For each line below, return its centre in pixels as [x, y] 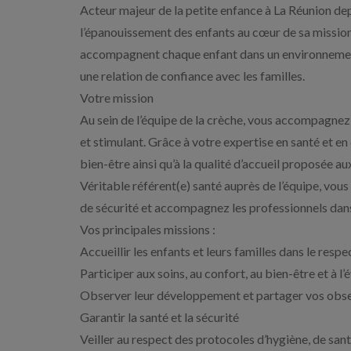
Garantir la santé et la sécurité [159, 317]
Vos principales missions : [148, 229]
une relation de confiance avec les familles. [192, 76]
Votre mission [117, 98]
